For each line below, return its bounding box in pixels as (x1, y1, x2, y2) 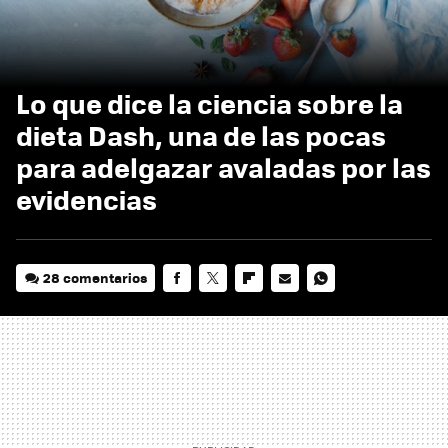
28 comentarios (43, 267, 148, 287)
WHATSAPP (307, 295, 378, 315)
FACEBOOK (163, 295, 230, 315)
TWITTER (199, 295, 255, 315)
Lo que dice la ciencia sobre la (16, 82, 403, 123)
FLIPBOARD (235, 295, 307, 315)
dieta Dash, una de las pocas (16, 114, 386, 155)
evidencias (16, 178, 157, 219)
